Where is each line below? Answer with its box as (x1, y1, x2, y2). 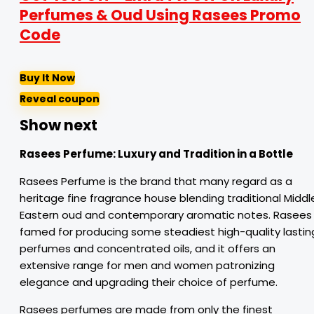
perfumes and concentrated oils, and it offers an (20, 241, 275, 256)
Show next (20, 115, 97, 135)
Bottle (257, 146, 293, 161)
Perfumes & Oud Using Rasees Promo (20, 5, 301, 25)
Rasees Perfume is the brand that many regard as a (20, 174, 292, 189)
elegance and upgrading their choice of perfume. (20, 275, 278, 289)
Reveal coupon (20, 92, 100, 106)
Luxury (118, 146, 156, 161)
